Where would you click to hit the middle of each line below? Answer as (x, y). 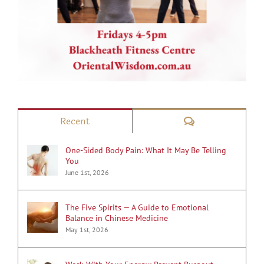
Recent (75, 121)
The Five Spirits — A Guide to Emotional (137, 208)
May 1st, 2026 (87, 230)
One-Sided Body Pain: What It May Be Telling (146, 151)
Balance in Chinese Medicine (117, 218)
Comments (218, 121)
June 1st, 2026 (87, 173)
